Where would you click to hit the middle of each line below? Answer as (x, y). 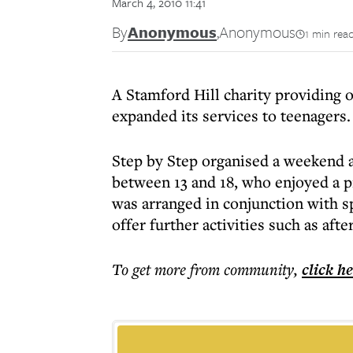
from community (242, 269)
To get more (151, 269)
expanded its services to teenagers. (231, 115)
